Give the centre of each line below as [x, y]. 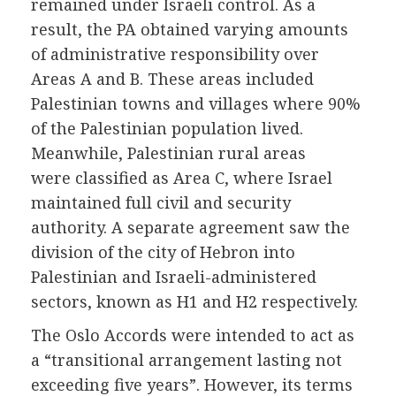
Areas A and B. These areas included [172, 78]
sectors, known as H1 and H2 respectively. [194, 301]
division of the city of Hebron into [163, 251]
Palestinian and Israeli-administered [174, 276]
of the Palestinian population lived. [167, 128]
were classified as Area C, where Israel [182, 177]
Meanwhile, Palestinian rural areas [168, 152]
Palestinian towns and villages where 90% [196, 103]
